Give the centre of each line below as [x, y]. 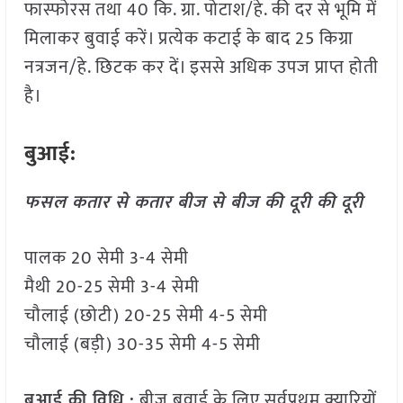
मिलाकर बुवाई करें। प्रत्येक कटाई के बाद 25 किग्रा [188, 39]
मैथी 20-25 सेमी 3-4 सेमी [112, 287]
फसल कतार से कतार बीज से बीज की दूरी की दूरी [193, 203]
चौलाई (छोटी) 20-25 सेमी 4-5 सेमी [146, 316]
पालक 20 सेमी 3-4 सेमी [106, 259]
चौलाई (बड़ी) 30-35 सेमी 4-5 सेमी [142, 345]
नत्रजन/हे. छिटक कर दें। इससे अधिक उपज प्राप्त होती [201, 68]
